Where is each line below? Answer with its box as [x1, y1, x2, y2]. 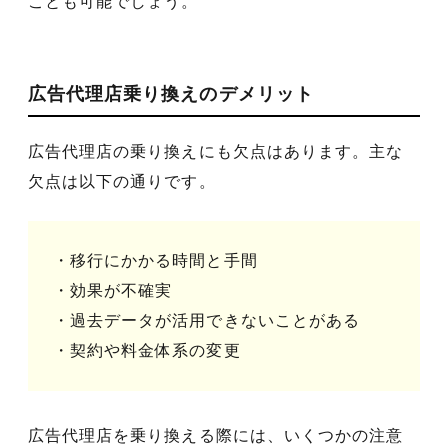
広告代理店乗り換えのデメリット [28, 83, 314, 104]
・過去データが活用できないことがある [53, 312, 360, 330]
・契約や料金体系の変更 [53, 342, 241, 360]
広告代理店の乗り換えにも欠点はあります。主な [28, 143, 404, 161]
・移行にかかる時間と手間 [53, 252, 258, 270]
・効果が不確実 [53, 282, 173, 300]
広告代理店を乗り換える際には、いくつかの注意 [28, 427, 404, 445]
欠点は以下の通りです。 [28, 173, 216, 191]
